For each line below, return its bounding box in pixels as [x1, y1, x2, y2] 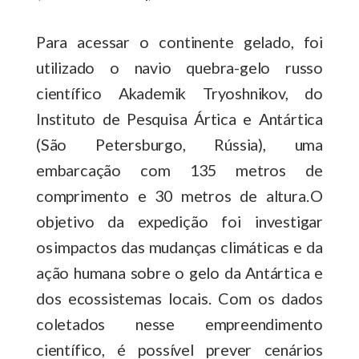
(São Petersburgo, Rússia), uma [36, 134, 323, 154]
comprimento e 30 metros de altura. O [36, 185, 323, 205]
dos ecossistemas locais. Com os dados [36, 288, 323, 308]
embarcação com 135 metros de [36, 159, 323, 179]
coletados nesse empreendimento [36, 313, 323, 333]
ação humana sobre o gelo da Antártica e [36, 262, 323, 282]
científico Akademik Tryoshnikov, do [36, 83, 323, 103]
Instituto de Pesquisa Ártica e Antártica [36, 108, 323, 128]
